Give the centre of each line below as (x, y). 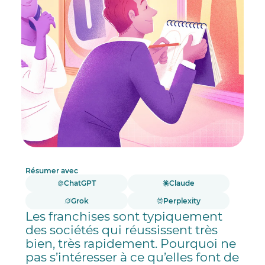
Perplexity (182, 201)
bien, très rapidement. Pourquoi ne (131, 243)
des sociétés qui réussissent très (122, 230)
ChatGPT (80, 183)
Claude (182, 183)
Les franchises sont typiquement (124, 216)
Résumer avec (52, 171)
